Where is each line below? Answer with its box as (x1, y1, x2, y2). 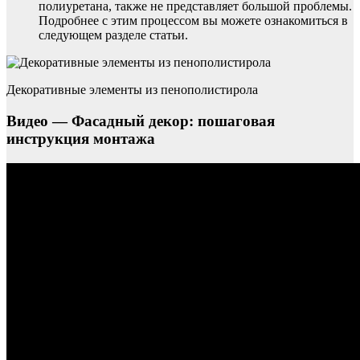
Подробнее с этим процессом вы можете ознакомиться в (39, 14, 348, 28)
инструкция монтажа (6, 130, 155, 148)
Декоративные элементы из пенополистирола (6, 83, 258, 97)
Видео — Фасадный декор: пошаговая (6, 112, 275, 130)
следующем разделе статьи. (39, 28, 188, 43)
